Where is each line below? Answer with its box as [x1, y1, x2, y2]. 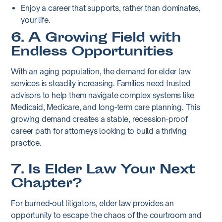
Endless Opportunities [11, 43, 173, 62]
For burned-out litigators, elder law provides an [11, 198, 174, 208]
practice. [11, 138, 42, 148]
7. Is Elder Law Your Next [11, 161, 195, 180]
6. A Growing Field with [11, 29, 181, 49]
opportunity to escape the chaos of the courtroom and [11, 210, 202, 220]
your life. [21, 15, 51, 25]
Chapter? [11, 174, 82, 194]
